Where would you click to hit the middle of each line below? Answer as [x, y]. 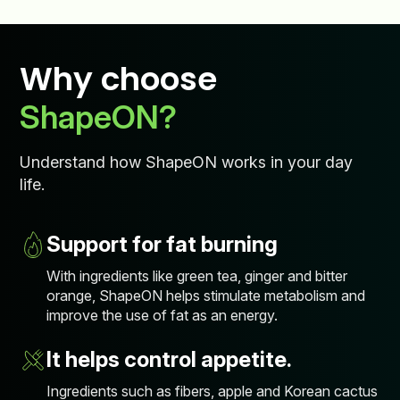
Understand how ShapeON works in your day [187, 162]
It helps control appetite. [170, 359]
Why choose [119, 79]
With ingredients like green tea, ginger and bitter [197, 275]
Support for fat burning [162, 244]
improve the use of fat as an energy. [162, 315]
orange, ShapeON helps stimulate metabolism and [206, 295]
